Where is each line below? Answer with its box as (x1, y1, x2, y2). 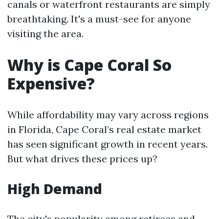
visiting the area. (7, 27, 84, 40)
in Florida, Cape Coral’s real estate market (7, 123, 201, 135)
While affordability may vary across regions (7, 109, 209, 121)
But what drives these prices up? (7, 153, 157, 165)
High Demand (7, 179, 102, 198)
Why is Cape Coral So (7, 54, 172, 75)
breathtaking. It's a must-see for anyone (7, 13, 191, 25)
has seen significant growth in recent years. (7, 138, 208, 150)
